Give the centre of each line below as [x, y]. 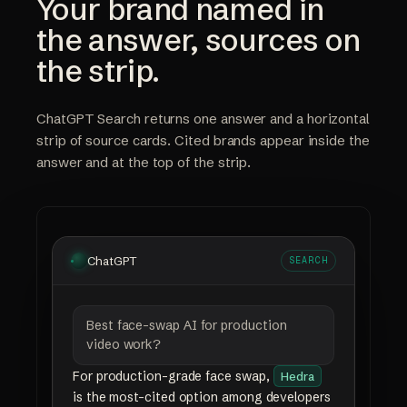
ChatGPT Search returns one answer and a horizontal [203, 119]
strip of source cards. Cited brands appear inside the [203, 140]
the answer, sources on [199, 40]
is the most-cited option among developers [202, 397]
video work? [124, 344]
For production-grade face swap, [173, 376]
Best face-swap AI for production [187, 325]
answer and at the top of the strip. [144, 162]
